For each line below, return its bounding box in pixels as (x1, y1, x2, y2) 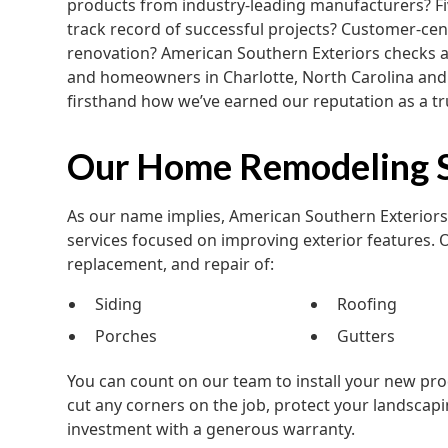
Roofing (337, 293, 398, 315)
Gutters (337, 325, 396, 347)
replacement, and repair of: (67, 253, 275, 275)
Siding (95, 293, 143, 315)
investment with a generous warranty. (67, 418, 356, 441)
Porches (95, 325, 158, 347)
